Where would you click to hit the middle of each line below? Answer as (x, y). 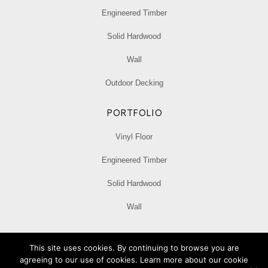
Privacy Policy (134, 242)
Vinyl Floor (134, 136)
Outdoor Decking (134, 83)
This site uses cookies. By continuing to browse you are (134, 248)
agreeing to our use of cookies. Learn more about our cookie (134, 260)
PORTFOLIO (134, 112)
